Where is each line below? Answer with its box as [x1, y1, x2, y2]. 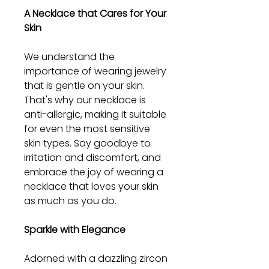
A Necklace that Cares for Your [24, 6, 166, 20]
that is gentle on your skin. [24, 78, 145, 92]
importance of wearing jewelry [24, 64, 166, 78]
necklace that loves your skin [24, 179, 159, 193]
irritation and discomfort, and [24, 150, 161, 165]
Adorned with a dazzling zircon [24, 251, 168, 265]
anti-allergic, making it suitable [24, 107, 166, 121]
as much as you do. [24, 193, 116, 208]
